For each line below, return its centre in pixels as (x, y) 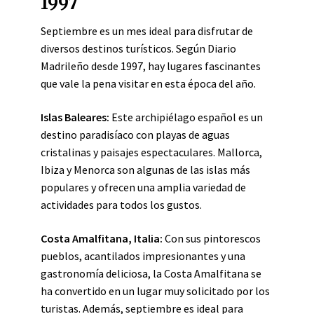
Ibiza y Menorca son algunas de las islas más (145, 170)
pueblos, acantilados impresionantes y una (143, 256)
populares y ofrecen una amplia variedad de (143, 187)
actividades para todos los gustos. (121, 205)
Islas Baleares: (75, 117)
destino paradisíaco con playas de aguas (135, 135)
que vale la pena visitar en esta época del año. (148, 83)
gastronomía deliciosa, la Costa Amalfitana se (151, 273)
